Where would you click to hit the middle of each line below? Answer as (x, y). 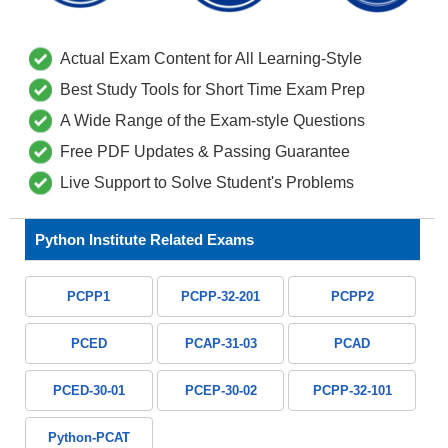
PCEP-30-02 (220, 391)
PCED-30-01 (88, 391)
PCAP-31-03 (220, 344)
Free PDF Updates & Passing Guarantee (205, 152)
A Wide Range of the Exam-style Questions (212, 121)
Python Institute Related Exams (144, 240)
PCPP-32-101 (352, 391)
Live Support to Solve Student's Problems (207, 183)
